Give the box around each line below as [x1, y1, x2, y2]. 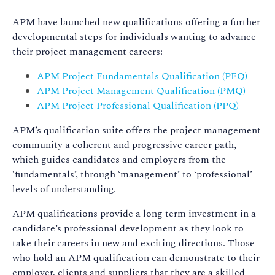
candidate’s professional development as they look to [12, 221, 244, 236]
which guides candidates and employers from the [12, 152, 226, 168]
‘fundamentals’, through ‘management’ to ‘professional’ [12, 167, 252, 182]
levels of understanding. [12, 182, 116, 197]
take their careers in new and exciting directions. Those [12, 236, 255, 251]
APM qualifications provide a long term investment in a [12, 206, 256, 222]
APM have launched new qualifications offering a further [12, 15, 260, 30]
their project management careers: [12, 44, 165, 60]
